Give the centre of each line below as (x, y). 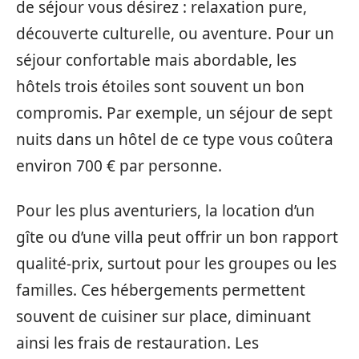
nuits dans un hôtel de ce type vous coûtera (175, 140)
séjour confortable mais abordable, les (156, 61)
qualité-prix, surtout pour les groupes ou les (176, 263)
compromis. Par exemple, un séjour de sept (174, 113)
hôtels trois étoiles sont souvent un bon (160, 87)
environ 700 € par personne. (119, 166)
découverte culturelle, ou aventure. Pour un (175, 34)
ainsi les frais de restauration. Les (137, 343)
